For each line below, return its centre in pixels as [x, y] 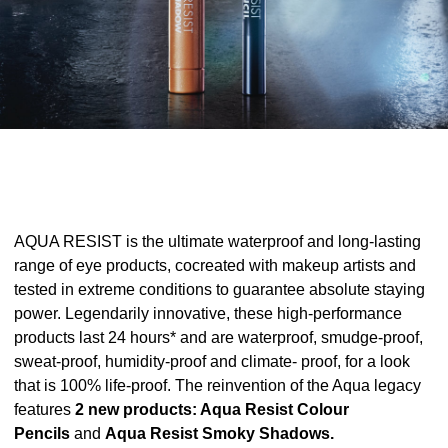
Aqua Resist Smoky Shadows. [217, 434]
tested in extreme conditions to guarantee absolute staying [219, 290]
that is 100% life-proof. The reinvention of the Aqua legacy [217, 386]
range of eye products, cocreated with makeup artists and [215, 266]
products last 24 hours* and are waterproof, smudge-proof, [218, 338]
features [44, 410]
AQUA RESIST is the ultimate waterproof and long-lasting [217, 242]
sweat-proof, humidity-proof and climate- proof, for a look [212, 362]
